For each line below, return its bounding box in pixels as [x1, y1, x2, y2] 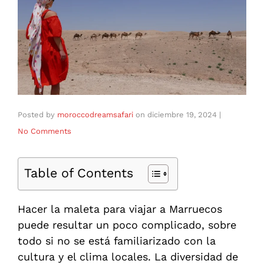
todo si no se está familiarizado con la [18, 235, 216, 247]
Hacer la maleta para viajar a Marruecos [18, 203, 222, 216]
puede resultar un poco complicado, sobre [18, 219, 236, 232]
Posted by [18, 110, 57, 120]
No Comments [18, 127, 71, 136]
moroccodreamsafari [57, 110, 133, 120]
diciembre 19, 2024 [147, 110, 217, 120]
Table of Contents [24, 166, 133, 181]
